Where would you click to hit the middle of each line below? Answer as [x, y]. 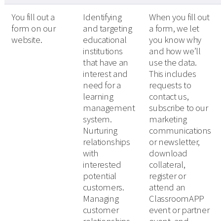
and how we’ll [175, 51]
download [168, 153]
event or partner [179, 210]
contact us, [169, 97]
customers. [104, 187]
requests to [170, 85]
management [109, 108]
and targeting [108, 29]
